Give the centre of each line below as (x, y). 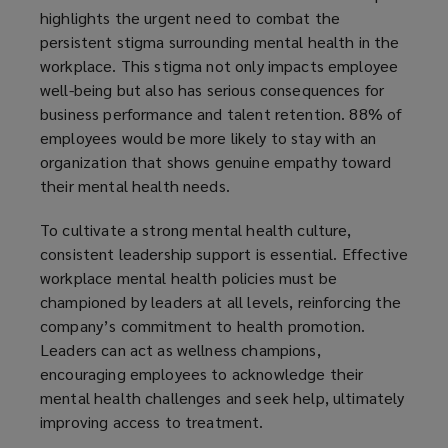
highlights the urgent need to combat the (190, 17)
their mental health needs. (135, 185)
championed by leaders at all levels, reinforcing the (220, 301)
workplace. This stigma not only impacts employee (219, 65)
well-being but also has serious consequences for (212, 89)
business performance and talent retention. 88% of (221, 113)
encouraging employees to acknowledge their (202, 373)
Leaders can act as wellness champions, (180, 349)
